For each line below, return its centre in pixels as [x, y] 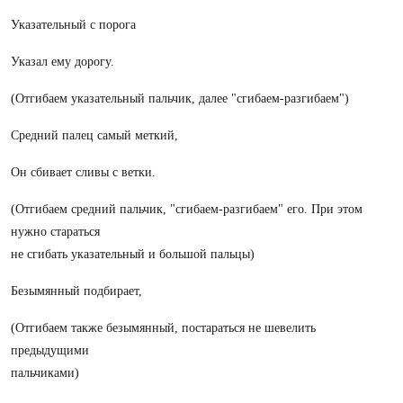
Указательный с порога [73, 25]
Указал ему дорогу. [63, 62]
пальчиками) [45, 373]
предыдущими [50, 350]
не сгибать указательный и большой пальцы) [133, 254]
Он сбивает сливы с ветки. [83, 172]
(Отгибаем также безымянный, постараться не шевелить [163, 328]
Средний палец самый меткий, [94, 135]
